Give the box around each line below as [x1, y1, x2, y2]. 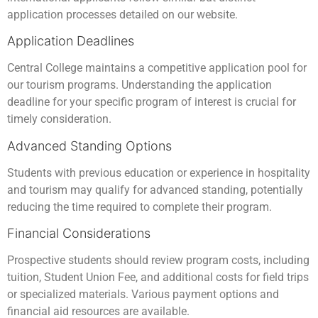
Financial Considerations [7, 226, 150, 241]
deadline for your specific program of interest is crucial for [7, 95, 296, 109]
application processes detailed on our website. [7, 7, 238, 21]
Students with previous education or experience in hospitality [7, 165, 310, 180]
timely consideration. [7, 112, 111, 126]
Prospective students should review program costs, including [7, 253, 309, 268]
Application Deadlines [7, 33, 134, 49]
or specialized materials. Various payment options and [7, 287, 279, 302]
